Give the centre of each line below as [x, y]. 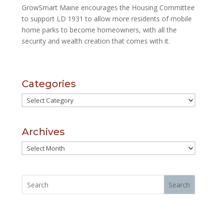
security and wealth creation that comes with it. [96, 41]
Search [179, 185]
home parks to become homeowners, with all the [99, 30]
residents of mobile [161, 19]
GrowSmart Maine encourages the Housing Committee [108, 8]
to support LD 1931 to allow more [76, 19]
